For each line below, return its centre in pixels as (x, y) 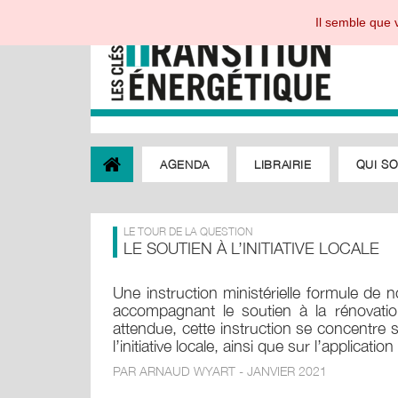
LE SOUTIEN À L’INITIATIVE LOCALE (251, 248)
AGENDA (185, 164)
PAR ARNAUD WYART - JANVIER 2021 (220, 371)
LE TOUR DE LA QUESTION (188, 231)
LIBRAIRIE (283, 164)
